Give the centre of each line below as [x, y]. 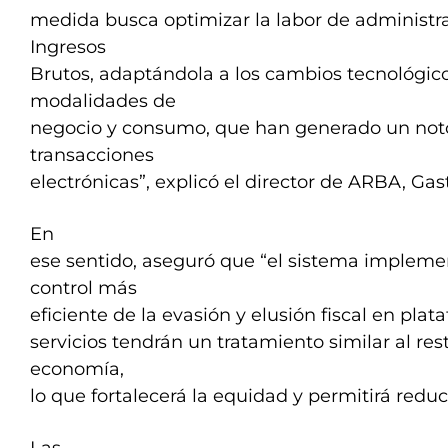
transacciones [92, 155]
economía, [77, 369]
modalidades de [103, 101]
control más [83, 288]
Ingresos [68, 47]
